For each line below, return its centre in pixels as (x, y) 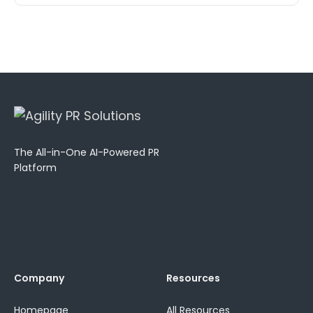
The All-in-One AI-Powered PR (87, 152)
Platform (35, 168)
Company (39, 278)
